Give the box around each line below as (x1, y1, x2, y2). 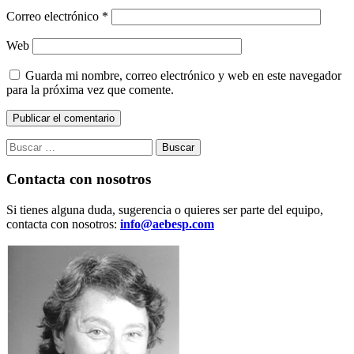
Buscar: (6, 138, 43, 153)
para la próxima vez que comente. (6, 83, 174, 97)
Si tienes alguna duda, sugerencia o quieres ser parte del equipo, (6, 202, 323, 217)
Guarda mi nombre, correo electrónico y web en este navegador (25, 69, 341, 83)
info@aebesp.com (120, 217, 214, 231)
